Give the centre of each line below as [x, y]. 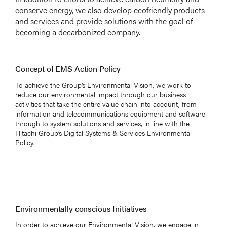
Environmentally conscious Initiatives [81, 208]
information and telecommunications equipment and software [110, 113]
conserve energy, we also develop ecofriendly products [110, 10]
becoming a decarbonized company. [78, 32]
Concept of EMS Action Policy [68, 68]
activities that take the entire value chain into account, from [106, 104]
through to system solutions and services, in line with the [102, 123]
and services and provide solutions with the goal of [104, 21]
